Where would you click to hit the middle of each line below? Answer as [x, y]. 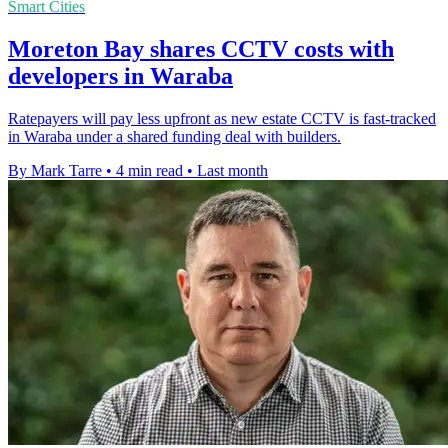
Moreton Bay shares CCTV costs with [201, 49]
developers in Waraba [120, 76]
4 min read [149, 171]
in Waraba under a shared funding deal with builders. [174, 137]
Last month [232, 171]
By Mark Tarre [55, 171]
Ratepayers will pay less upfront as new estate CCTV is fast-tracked [222, 119]
